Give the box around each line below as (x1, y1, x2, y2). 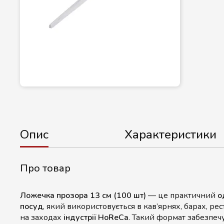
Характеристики (124, 126, 216, 142)
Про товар (20, 161, 70, 175)
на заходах (20, 212, 63, 223)
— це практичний (146, 190, 217, 201)
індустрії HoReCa (63, 212, 128, 223)
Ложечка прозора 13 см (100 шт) (20, 190, 146, 201)
